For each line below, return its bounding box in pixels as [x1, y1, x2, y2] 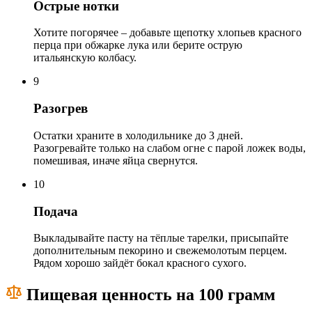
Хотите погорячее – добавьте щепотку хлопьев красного [33, 26, 302, 39]
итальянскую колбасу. [33, 52, 136, 64]
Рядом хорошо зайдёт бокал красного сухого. [33, 257, 247, 270]
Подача [33, 203, 78, 219]
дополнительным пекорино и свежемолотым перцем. [33, 244, 287, 257]
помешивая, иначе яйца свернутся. [33, 154, 198, 166]
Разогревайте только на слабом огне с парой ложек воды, [33, 141, 306, 154]
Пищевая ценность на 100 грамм [22, 286, 275, 304]
